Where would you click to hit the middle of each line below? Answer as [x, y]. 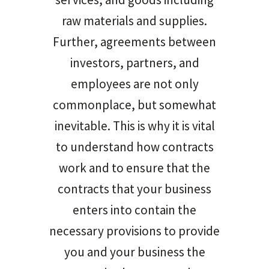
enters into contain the [134, 210]
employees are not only [134, 83]
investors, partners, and [134, 62]
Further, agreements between [134, 41]
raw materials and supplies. [134, 20]
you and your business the [134, 252]
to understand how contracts [134, 147]
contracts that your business [134, 189]
